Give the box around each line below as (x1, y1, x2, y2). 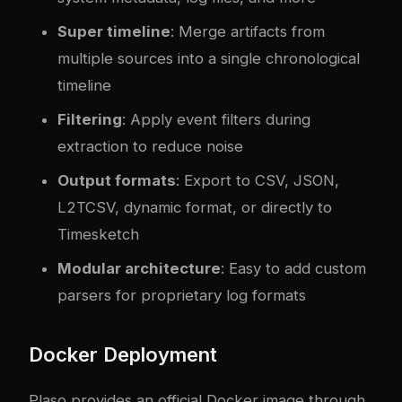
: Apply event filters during (122, 109, 310, 128)
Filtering (57, 109, 122, 128)
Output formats (57, 170, 176, 189)
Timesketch (57, 224, 139, 243)
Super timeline (57, 22, 170, 40)
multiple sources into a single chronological (57, 48, 360, 67)
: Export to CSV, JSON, (176, 170, 339, 189)
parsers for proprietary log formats (57, 285, 306, 304)
